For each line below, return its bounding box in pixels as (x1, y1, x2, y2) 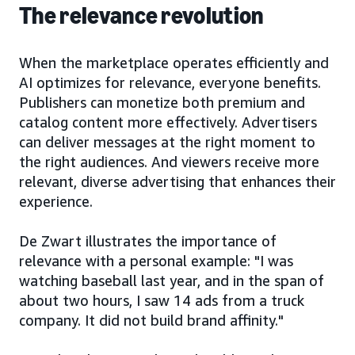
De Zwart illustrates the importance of (19, 232, 277, 250)
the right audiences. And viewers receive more (19, 153, 319, 170)
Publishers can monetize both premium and (19, 94, 305, 111)
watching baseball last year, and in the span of (19, 272, 324, 289)
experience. (19, 193, 93, 210)
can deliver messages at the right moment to (19, 133, 315, 151)
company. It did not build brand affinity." (19, 311, 284, 329)
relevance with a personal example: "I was (19, 252, 293, 269)
